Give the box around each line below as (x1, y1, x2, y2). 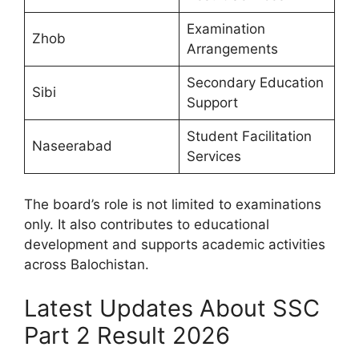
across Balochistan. (24, 256, 149, 272)
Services (186, 148, 241, 165)
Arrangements (186, 41, 278, 58)
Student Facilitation (186, 128, 312, 145)
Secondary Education (186, 75, 324, 91)
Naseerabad (31, 138, 112, 155)
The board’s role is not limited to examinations (24, 196, 321, 212)
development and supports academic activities (24, 236, 325, 252)
